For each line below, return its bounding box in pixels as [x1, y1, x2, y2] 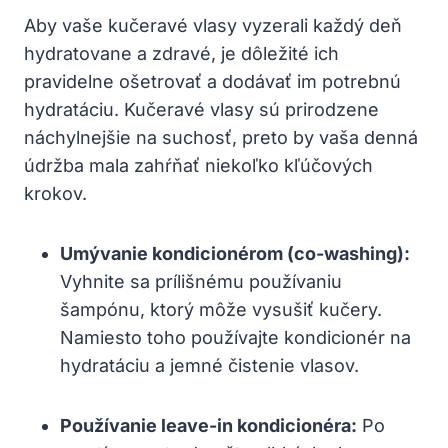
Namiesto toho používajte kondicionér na [60, 326, 411, 348]
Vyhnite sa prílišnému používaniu [60, 270, 342, 292]
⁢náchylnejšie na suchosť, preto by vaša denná [24, 126, 418, 148]
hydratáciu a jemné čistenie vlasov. [60, 354, 359, 376]
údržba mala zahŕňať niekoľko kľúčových [24, 154, 373, 176]
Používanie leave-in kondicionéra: [60, 414, 357, 436]
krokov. [24, 182, 87, 204]
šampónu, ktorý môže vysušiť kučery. [60, 298, 382, 320]
